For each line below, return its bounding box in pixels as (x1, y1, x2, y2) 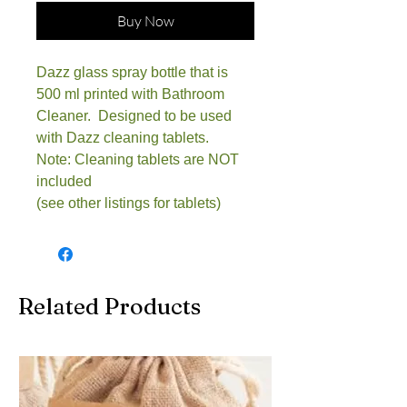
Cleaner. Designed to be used (36, 107, 232, 124)
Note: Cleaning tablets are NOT (36, 151, 239, 167)
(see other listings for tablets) (36, 194, 221, 211)
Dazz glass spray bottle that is (36, 64, 228, 80)
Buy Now (116, 11, 174, 30)
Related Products (18, 292, 201, 320)
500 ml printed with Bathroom (36, 85, 224, 102)
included (36, 173, 92, 189)
